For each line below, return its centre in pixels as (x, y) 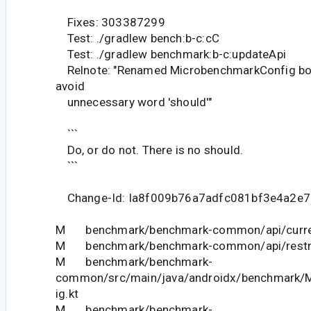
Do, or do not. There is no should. (150, 150)
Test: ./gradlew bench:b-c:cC (137, 38)
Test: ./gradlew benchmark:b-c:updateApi (171, 54)
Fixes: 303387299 (110, 22)
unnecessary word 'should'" (134, 102)
